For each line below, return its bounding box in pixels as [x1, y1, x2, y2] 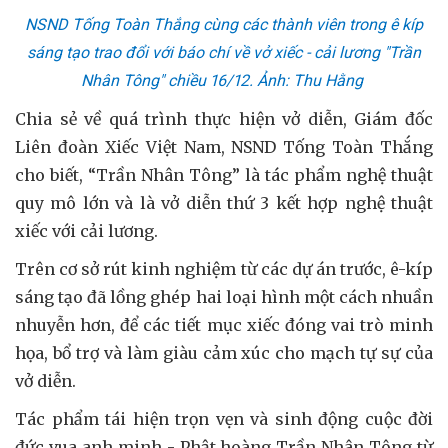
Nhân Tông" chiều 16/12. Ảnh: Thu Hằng [81, 70, 367, 90]
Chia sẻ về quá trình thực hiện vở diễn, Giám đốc [15, 108, 433, 129]
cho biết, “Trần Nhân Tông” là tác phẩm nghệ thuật [15, 164, 433, 185]
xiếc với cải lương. [15, 220, 158, 241]
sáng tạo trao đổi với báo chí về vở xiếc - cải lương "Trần [27, 42, 421, 62]
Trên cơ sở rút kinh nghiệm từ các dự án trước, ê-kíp [15, 258, 433, 279]
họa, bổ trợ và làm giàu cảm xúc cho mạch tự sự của [15, 342, 433, 363]
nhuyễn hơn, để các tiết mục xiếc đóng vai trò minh [15, 314, 433, 335]
